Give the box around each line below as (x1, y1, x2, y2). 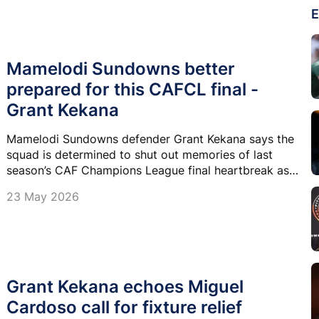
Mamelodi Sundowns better (6, 58, 235, 79)
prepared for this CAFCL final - (6, 78, 258, 100)
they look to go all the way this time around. (6, 178, 246, 193)
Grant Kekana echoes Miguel (6, 276, 244, 298)
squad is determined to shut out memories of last (6, 147, 273, 162)
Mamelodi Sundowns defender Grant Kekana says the (6, 131, 294, 146)
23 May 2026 (6, 189, 79, 204)
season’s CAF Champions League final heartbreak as (6, 162, 289, 177)
